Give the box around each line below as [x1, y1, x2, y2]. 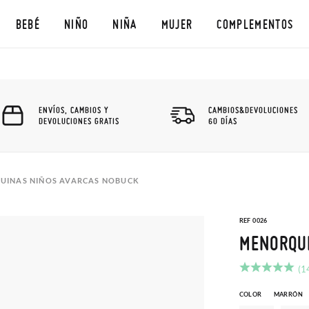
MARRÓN [273, 290, 303, 298]
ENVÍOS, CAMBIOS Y [39, 104, 109, 115]
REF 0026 [239, 217, 268, 224]
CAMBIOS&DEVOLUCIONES [208, 104, 298, 115]
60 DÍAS [208, 115, 237, 126]
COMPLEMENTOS [217, 17, 294, 31]
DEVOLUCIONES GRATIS [39, 115, 119, 126]
